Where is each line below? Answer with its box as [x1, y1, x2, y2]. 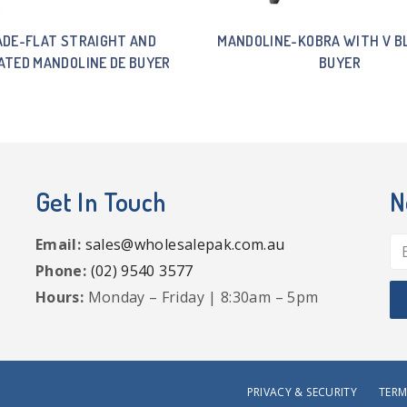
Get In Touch [35, 184, 166, 218]
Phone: [35, 260, 87, 281]
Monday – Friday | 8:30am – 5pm [84, 286, 319, 307]
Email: [35, 233, 82, 254]
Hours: [35, 286, 84, 307]
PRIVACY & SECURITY [246, 384, 358, 400]
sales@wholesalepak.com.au [84, 233, 285, 254]
